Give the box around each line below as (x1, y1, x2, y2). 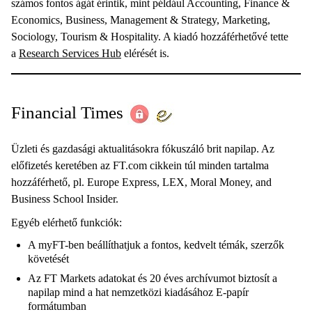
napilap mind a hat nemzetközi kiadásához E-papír (28, 286, 249, 298)
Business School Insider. (11, 193, 118, 205)
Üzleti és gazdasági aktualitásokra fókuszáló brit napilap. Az (11, 143, 274, 155)
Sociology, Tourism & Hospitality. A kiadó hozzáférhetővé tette (11, 31, 288, 42)
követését (28, 253, 69, 265)
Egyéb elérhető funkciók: (11, 217, 122, 228)
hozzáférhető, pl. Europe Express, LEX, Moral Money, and (11, 176, 272, 188)
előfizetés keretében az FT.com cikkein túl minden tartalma (11, 159, 269, 171)
